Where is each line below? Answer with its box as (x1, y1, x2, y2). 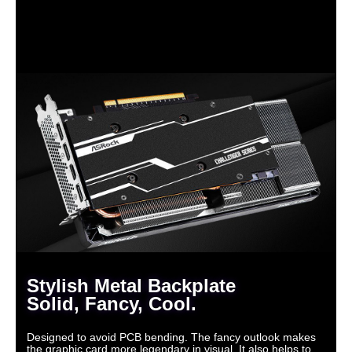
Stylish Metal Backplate (27, 274, 236, 296)
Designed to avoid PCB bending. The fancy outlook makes (27, 330, 316, 343)
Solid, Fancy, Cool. (27, 292, 196, 314)
